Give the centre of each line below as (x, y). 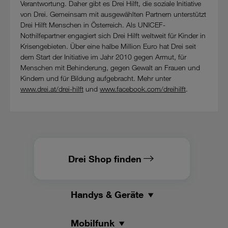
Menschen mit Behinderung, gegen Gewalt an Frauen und (110, 67)
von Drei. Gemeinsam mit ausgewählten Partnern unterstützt (113, 14)
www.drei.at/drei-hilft (52, 89)
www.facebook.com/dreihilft (143, 89)
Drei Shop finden (105, 159)
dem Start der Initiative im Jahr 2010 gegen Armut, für (103, 57)
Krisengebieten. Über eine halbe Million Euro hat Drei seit (108, 46)
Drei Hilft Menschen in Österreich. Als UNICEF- (93, 25)
